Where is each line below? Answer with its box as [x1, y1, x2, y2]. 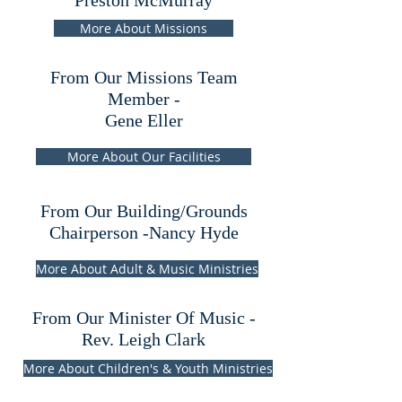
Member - [107, 89, 180, 109]
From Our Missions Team [49, 67, 238, 87]
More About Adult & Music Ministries [36, 260, 258, 277]
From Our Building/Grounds [39, 201, 248, 221]
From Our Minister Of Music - [31, 308, 256, 328]
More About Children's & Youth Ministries [23, 360, 273, 377]
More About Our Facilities [66, 148, 221, 165]
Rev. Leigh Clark [82, 329, 205, 349]
